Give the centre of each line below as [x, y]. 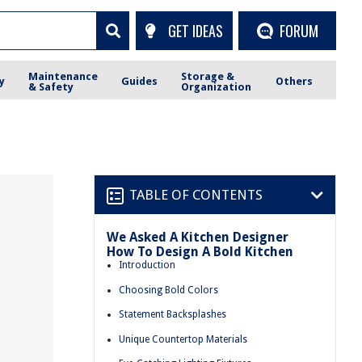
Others [294, 81]
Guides [140, 81]
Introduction [147, 265]
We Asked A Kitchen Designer [198, 237]
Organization [217, 86]
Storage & [208, 76]
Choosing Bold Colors [168, 290]
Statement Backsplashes [173, 315]
